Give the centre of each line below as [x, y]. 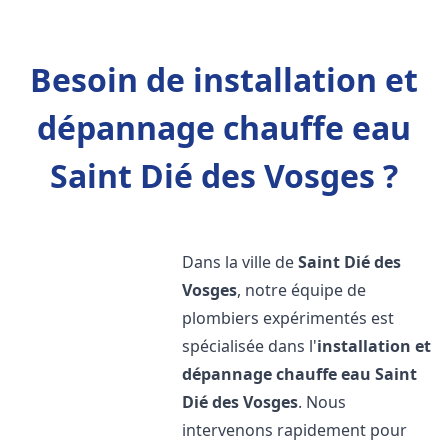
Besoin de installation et [224, 79]
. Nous [322, 402]
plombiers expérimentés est [288, 318]
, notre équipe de [302, 290]
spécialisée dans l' [250, 346]
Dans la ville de [240, 262]
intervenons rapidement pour [295, 430]
